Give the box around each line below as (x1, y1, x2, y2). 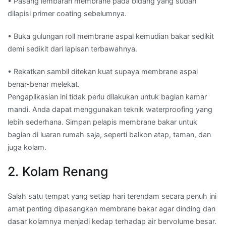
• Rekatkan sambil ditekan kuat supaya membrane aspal (8, 67, 198, 76)
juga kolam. (8, 142, 46, 151)
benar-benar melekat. (8, 79, 80, 88)
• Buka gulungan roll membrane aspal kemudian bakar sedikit (8, 31, 214, 40)
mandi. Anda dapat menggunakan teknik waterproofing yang (8, 104, 212, 114)
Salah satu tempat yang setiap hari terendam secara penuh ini (8, 192, 216, 201)
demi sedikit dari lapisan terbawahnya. (8, 44, 137, 53)
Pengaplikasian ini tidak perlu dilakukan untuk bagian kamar (8, 92, 207, 101)
